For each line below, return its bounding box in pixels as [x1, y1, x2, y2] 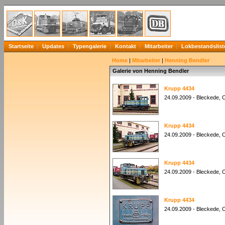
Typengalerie [73, 43, 106, 49]
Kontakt [115, 43, 136, 49]
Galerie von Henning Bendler [113, 68, 189, 74]
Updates [42, 43, 64, 49]
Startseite [9, 43, 34, 49]
